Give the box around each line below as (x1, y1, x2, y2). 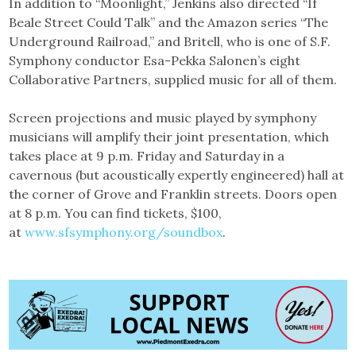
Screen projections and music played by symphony (9, 109, 317, 126)
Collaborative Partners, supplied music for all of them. (9, 71, 338, 87)
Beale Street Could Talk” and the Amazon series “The (9, 14, 329, 30)
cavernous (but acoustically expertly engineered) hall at (9, 166, 345, 183)
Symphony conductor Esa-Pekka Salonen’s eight (9, 52, 301, 68)
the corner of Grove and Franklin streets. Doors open (9, 185, 338, 202)
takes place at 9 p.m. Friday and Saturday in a (9, 147, 285, 164)
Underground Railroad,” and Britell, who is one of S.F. (9, 33, 331, 49)
